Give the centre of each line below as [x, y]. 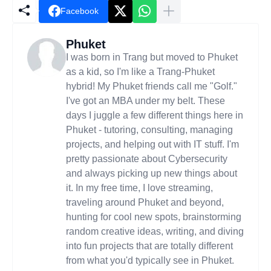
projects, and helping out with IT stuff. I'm [152, 144]
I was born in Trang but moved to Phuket [152, 57]
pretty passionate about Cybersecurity [147, 159]
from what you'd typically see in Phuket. [150, 260]
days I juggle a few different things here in [155, 115]
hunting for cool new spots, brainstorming [154, 217]
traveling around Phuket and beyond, [145, 202]
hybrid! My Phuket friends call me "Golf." [152, 86]
